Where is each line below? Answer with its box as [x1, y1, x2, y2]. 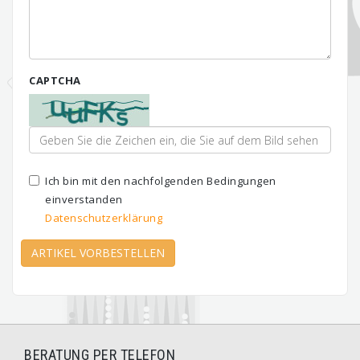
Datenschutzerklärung [45, 211, 162, 225]
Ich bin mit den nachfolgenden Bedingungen [45, 174, 276, 188]
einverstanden [45, 192, 123, 207]
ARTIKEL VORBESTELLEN [31, 245, 165, 260]
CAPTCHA [29, 73, 81, 88]
